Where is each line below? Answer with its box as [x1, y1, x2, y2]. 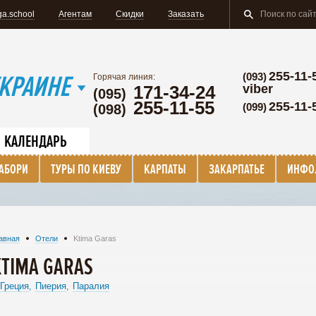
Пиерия [35, 281, 66, 291]
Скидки [116, 9, 144, 19]
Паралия [73, 281, 109, 291]
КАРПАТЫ [144, 162, 186, 178]
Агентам [59, 9, 92, 19]
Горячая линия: [93, 72, 155, 82]
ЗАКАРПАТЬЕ [209, 162, 265, 178]
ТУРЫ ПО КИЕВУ [51, 162, 121, 178]
